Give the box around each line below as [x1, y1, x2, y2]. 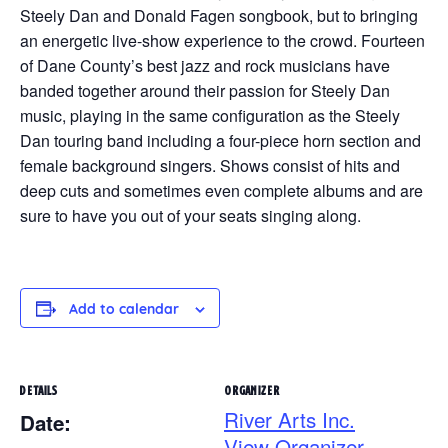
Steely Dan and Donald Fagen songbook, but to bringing [20, 4, 418, 28]
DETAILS [20, 382, 58, 400]
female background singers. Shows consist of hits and [20, 154, 400, 178]
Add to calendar [68, 303, 179, 319]
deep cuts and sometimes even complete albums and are [20, 179, 423, 203]
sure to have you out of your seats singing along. [20, 204, 361, 228]
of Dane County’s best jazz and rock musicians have [20, 54, 390, 78]
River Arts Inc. [224, 404, 355, 435]
